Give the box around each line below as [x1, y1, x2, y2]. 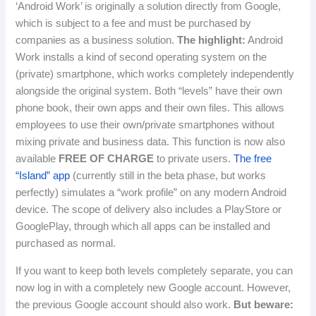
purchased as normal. [16, 238, 116, 250]
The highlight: [177, 35, 246, 47]
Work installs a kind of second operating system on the [16, 51, 267, 63]
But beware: [233, 298, 294, 310]
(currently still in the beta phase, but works [70, 170, 267, 182]
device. [16, 204, 52, 216]
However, [247, 281, 291, 293]
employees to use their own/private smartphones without [16, 119, 275, 131]
